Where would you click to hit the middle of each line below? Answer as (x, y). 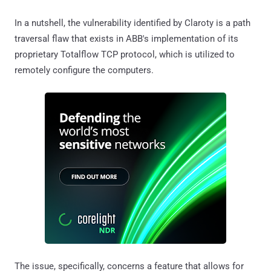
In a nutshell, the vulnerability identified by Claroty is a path (132, 23)
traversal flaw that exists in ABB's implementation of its (126, 39)
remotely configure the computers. (84, 70)
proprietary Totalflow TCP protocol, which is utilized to (125, 55)
